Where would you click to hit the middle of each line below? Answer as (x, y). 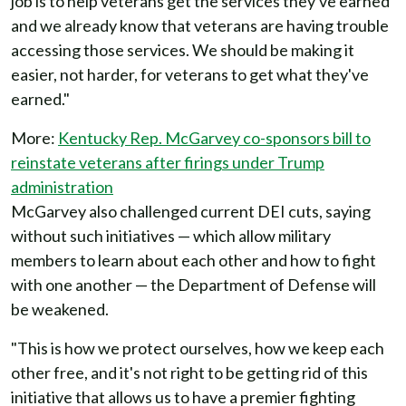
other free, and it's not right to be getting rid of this (189, 372)
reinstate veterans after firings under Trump (168, 162)
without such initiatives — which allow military (171, 236)
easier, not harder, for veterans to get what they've (190, 74)
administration (62, 187)
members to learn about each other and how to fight (193, 260)
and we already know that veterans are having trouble (200, 25)
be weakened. (60, 309)
